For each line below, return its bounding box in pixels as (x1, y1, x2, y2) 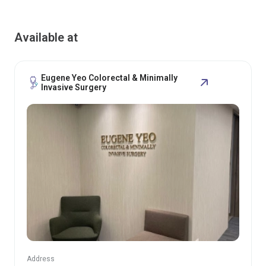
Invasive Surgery (41, 83, 106, 92)
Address (27, 254, 55, 263)
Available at (14, 30, 78, 45)
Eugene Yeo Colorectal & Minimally (41, 73, 178, 83)
